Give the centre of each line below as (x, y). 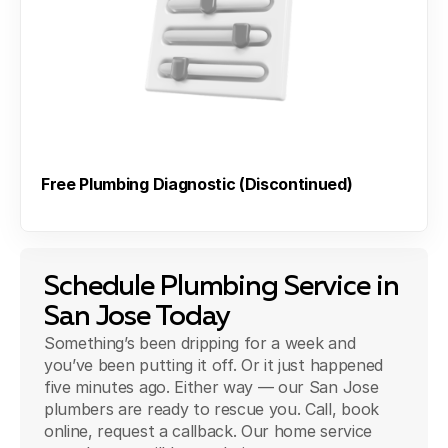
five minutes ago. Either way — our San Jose (211, 387)
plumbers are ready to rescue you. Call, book (211, 409)
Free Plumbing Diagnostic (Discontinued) (197, 184)
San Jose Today (137, 317)
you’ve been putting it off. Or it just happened (213, 365)
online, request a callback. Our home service (208, 431)
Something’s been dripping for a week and (200, 343)
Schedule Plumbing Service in (221, 287)
